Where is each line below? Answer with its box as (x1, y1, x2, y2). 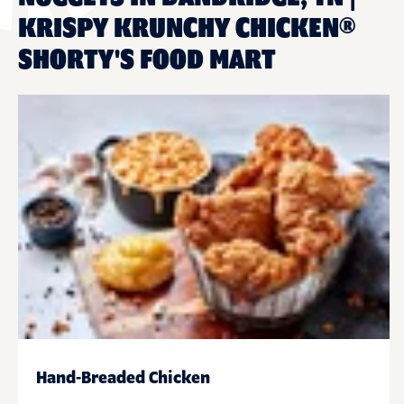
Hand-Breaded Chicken (36, 370, 210, 389)
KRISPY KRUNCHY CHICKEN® (18, 14, 355, 43)
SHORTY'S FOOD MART (18, 45, 275, 75)
